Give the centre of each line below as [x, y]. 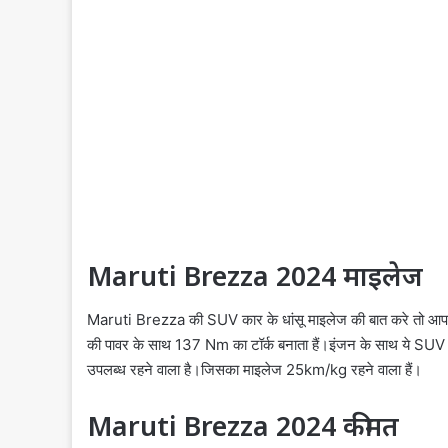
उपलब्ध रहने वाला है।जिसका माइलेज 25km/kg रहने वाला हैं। [254, 370]
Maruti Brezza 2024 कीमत [243, 426]
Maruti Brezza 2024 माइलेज [255, 275]
